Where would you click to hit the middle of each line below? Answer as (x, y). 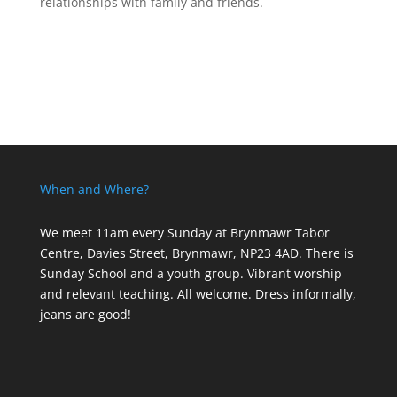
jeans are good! (85, 314)
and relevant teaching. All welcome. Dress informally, (198, 294)
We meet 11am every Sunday (125, 233)
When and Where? (94, 189)
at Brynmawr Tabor (270, 233)
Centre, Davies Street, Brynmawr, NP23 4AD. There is (196, 253)
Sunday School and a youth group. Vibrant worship (191, 273)
